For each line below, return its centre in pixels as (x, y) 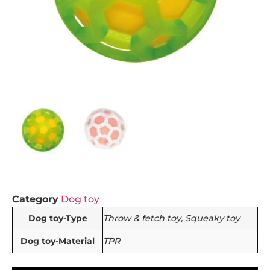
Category (35, 199)
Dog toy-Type (58, 218)
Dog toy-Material (58, 241)
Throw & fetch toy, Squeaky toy (171, 218)
